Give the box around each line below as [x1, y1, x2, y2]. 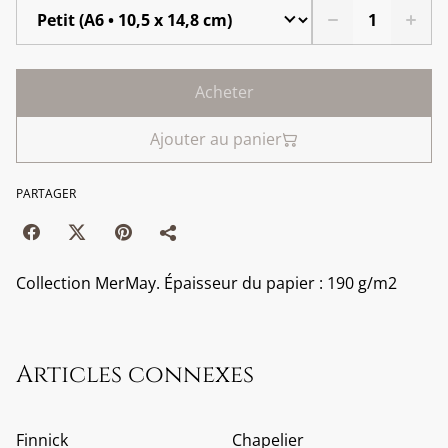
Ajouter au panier [150, 128, 282, 150]
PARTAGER [16, 185, 76, 202]
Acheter [194, 81, 254, 103]
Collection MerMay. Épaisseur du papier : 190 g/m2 [16, 272, 397, 294]
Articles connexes [16, 359, 254, 391]
